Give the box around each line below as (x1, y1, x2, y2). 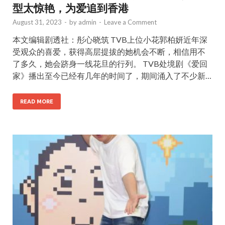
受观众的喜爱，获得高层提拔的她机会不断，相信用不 (13, 47, 205, 57)
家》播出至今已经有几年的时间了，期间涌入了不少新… (13, 71, 211, 81)
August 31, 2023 (13, 18, 62, 27)
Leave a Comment (104, 18, 157, 27)
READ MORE (20, 98, 53, 105)
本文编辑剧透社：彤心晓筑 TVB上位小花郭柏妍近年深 (13, 35, 207, 45)
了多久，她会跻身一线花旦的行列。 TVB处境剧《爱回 (13, 59, 207, 69)
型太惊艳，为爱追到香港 (13, 2, 129, 15)
